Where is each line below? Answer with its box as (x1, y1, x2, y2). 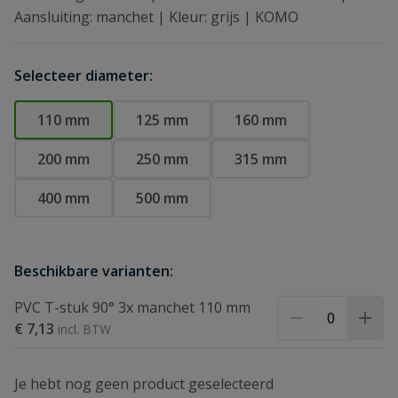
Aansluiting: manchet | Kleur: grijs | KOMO (14, 7, 298, 27)
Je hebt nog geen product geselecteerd (14, 374, 274, 394)
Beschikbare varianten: (14, 261, 173, 281)
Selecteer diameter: (14, 66, 153, 85)
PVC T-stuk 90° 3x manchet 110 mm (14, 298, 251, 317)
